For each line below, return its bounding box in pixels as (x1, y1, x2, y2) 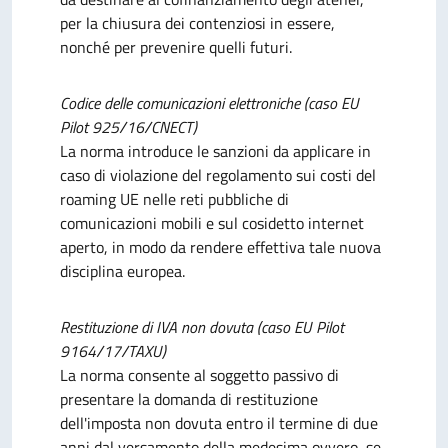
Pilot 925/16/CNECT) (60, 115, 197, 139)
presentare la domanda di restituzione (60, 387, 318, 411)
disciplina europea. (60, 259, 185, 283)
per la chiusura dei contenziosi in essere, (60, 11, 335, 35)
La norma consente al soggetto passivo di (60, 363, 339, 387)
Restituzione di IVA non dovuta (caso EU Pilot (60, 315, 344, 339)
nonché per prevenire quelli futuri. (60, 35, 292, 59)
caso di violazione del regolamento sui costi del (60, 163, 376, 187)
